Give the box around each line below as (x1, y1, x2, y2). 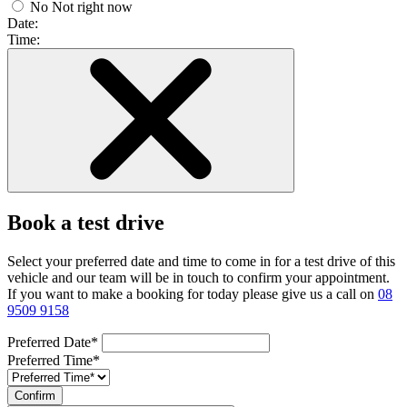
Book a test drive (7, 210, 164, 234)
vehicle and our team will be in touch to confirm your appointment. (7, 269, 390, 285)
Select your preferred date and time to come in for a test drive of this (7, 253, 395, 269)
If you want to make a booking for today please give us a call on (7, 285, 378, 302)
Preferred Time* (7, 352, 100, 368)
